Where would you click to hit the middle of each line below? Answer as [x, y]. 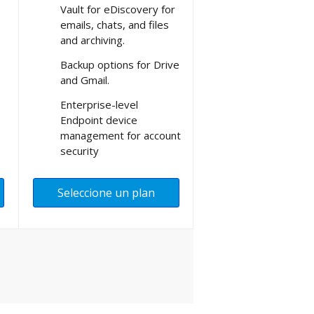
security [80, 150]
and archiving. [93, 40]
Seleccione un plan [106, 192]
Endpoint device [99, 120]
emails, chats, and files [115, 24]
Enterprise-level [99, 104]
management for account [121, 135]
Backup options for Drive [120, 64]
